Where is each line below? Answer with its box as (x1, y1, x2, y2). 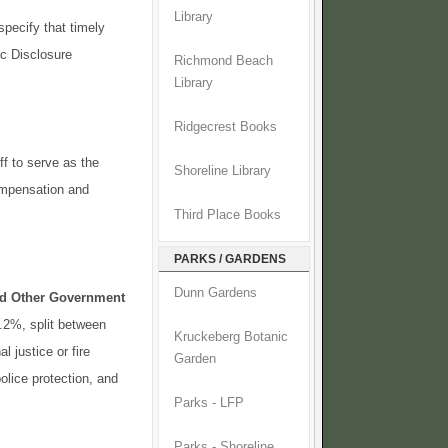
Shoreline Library (174, 164, 271, 179)
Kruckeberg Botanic (174, 330, 288, 345)
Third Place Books (174, 208, 281, 223)
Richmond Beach (174, 54, 273, 69)
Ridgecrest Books (174, 120, 277, 135)
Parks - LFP (174, 396, 244, 411)
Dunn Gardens (174, 286, 257, 301)
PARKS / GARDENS (174, 252, 286, 267)
